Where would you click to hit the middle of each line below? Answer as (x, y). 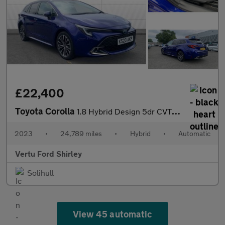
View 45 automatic (113, 214)
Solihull (40, 173)
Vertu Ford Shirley (48, 154)
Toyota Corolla (46, 111)
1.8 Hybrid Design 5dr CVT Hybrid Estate (124, 111)
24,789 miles (81, 134)
